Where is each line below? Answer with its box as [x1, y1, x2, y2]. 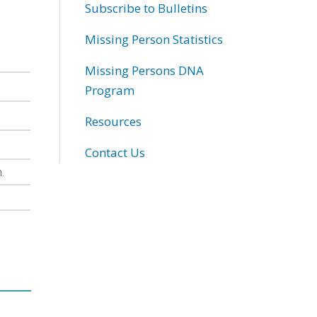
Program [84, 81, 134, 98]
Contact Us [84, 144, 145, 161]
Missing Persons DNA [84, 62, 204, 79]
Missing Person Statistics [84, 30, 223, 47]
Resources [84, 113, 142, 129]
